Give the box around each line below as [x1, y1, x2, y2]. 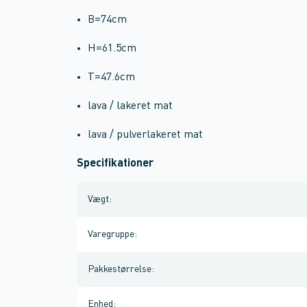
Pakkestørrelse [88, 265, 151, 274]
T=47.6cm [88, 72, 135, 83]
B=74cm [88, 14, 127, 25]
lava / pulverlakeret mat [88, 130, 203, 140]
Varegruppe [88, 230, 134, 239]
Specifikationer [77, 158, 153, 169]
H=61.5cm [88, 43, 136, 54]
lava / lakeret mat [88, 101, 173, 112]
